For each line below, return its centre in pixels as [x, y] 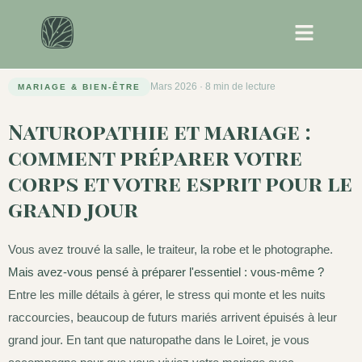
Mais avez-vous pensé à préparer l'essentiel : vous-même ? [166, 271]
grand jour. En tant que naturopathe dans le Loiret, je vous [159, 339]
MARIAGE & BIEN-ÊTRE [79, 86]
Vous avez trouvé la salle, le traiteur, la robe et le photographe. [170, 249]
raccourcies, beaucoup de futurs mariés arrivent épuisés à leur [173, 317]
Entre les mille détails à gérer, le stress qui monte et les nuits [167, 294]
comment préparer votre [155, 157]
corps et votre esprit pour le [180, 183]
